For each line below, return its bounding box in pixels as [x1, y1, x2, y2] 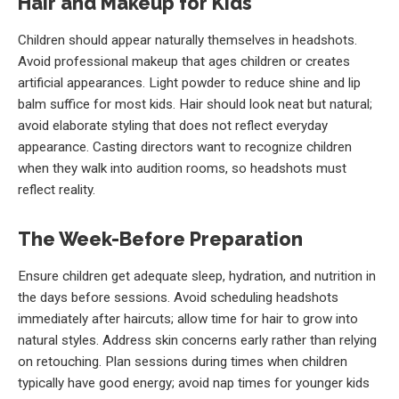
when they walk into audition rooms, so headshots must [18, 159, 346, 176]
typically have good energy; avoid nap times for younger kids [18, 375, 370, 392]
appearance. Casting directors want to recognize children [18, 138, 352, 155]
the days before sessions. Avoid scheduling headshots [18, 289, 338, 306]
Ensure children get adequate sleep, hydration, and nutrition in [18, 268, 376, 285]
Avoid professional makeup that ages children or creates [18, 53, 350, 69]
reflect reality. [18, 181, 95, 198]
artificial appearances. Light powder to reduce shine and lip [18, 74, 361, 91]
